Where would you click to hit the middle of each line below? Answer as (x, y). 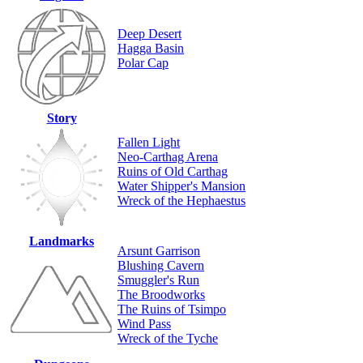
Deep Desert (149, 34)
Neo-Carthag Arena (168, 157)
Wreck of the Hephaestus (181, 201)
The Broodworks (161, 295)
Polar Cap (143, 63)
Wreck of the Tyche (168, 339)
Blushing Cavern (161, 266)
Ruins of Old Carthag (173, 172)
